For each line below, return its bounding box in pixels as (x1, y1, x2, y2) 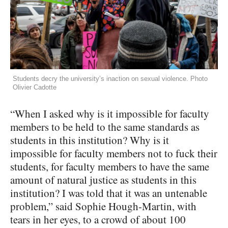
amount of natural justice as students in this (10, 172, 196, 187)
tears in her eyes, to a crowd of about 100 (10, 212, 186, 226)
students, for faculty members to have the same (10, 159, 209, 174)
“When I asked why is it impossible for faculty (10, 106, 209, 121)
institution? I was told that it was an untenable (10, 185, 207, 200)
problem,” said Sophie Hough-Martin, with (10, 198, 196, 213)
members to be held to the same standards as (10, 119, 199, 134)
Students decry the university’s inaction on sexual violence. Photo (13, 74, 208, 82)
